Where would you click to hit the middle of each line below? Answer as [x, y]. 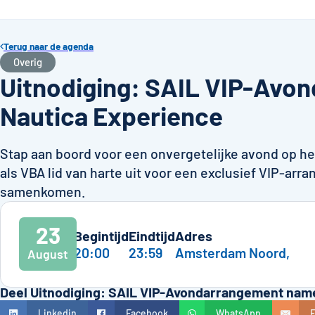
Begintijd [102, 235]
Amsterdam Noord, [233, 252]
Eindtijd [152, 235]
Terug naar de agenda [48, 46]
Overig [28, 62]
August [48, 254]
